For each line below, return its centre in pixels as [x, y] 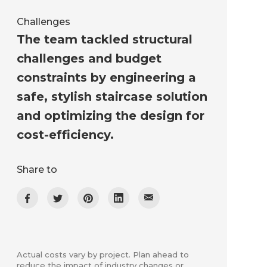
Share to [37, 170]
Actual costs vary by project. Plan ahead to [103, 255]
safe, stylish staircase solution [112, 97]
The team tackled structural [104, 40]
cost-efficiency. [65, 135]
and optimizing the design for [110, 116]
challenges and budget [89, 59]
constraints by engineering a [106, 78]
